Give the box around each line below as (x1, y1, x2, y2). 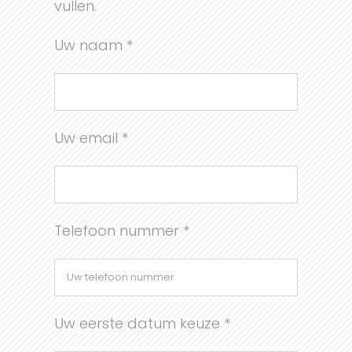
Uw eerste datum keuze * (53, 313, 230, 333)
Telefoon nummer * (53, 221, 189, 240)
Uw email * (53, 128, 128, 148)
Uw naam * (53, 35, 133, 55)
